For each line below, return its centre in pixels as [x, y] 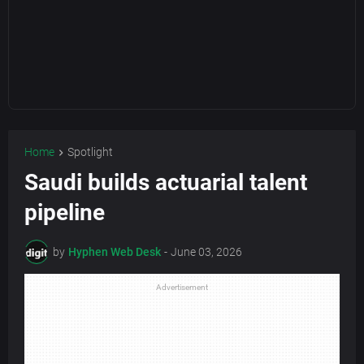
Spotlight [90, 152]
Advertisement [182, 288]
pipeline [65, 213]
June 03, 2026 [206, 251]
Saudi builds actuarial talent [166, 183]
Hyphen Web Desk [115, 251]
